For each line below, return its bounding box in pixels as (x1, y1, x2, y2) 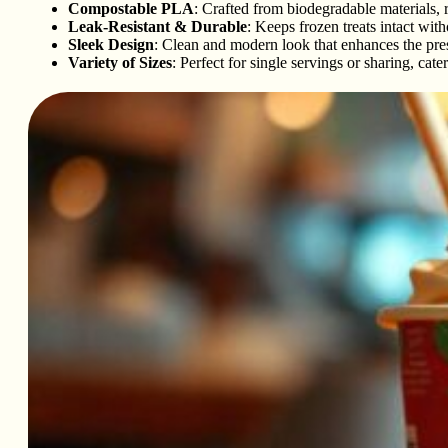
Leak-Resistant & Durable (68, 18, 247, 36)
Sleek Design (68, 36, 154, 54)
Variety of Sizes (68, 54, 172, 72)
